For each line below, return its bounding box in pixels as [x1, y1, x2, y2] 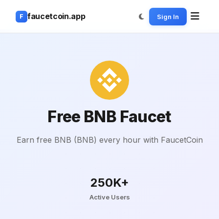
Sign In [157, 12, 179, 21]
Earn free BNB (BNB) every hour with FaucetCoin [16, 135, 203, 145]
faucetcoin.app [27, 11, 86, 21]
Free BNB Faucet [47, 107, 172, 126]
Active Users [89, 193, 130, 201]
